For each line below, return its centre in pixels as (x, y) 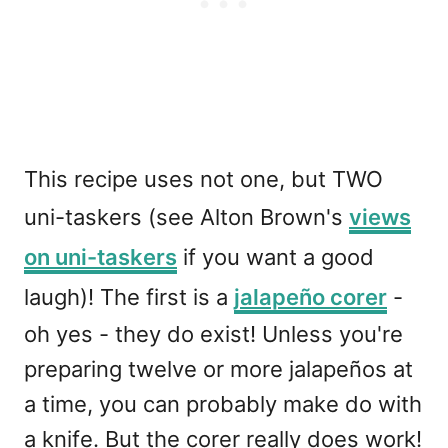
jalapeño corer (310, 297)
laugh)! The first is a (129, 297)
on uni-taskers (100, 257)
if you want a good (275, 257)
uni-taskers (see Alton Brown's (186, 217)
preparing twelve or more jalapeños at (218, 369)
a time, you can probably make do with (223, 404)
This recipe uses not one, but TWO (203, 179)
